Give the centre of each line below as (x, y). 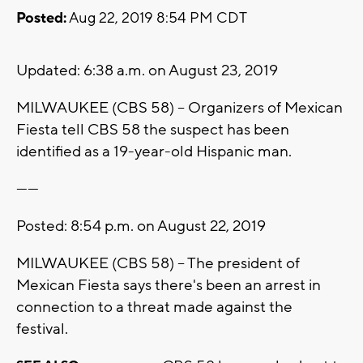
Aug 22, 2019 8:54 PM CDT (157, 19)
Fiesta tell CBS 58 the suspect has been (153, 130)
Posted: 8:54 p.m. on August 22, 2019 (141, 226)
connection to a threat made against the (154, 307)
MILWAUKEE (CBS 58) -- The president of (158, 264)
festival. (44, 329)
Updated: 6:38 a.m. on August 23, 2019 (147, 71)
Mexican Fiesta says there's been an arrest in (169, 286)
